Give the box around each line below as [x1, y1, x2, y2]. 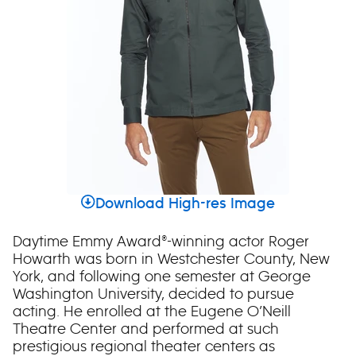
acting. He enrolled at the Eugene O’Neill [13, 302, 291, 320]
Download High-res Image [95, 196, 275, 212]
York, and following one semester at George [13, 267, 311, 285]
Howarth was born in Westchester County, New [13, 250, 330, 268]
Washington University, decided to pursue [13, 284, 294, 303]
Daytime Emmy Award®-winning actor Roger [13, 232, 309, 250]
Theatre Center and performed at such [13, 319, 279, 338]
